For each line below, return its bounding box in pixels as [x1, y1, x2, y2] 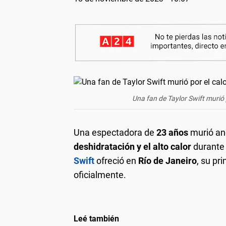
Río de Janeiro [138, 155, 197, 166]
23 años [156, 127, 188, 138]
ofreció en [94, 155, 138, 166]
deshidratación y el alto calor [74, 141, 191, 152]
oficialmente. [74, 169, 126, 180]
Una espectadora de [74, 127, 156, 138]
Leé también [74, 213, 119, 223]
